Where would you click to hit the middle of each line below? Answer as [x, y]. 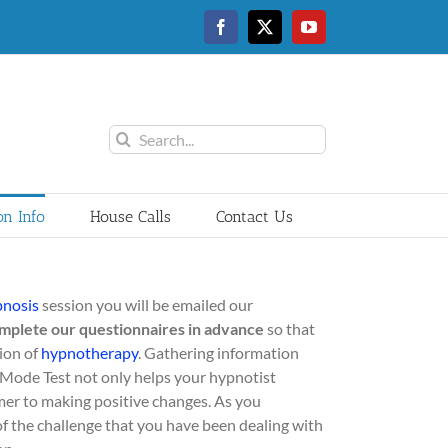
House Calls [130, 216]
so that [289, 328]
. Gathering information [218, 352]
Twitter [286, 33]
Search [131, 135]
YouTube [336, 33]
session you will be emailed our [146, 304]
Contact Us [254, 216]
